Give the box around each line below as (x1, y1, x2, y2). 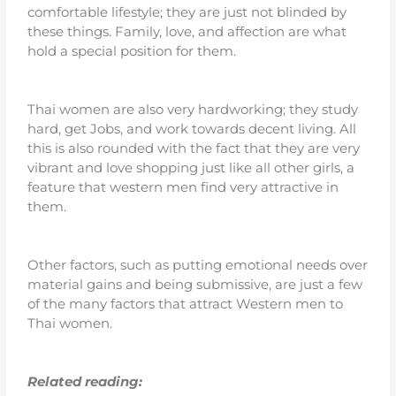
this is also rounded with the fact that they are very (27, 140, 361, 157)
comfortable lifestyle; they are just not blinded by (27, 4, 347, 21)
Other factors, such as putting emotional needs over (27, 256, 369, 274)
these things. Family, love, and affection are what (27, 23, 347, 41)
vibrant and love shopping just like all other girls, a (27, 159, 355, 177)
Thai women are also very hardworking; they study (27, 101, 359, 118)
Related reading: (27, 373, 143, 391)
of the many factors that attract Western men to (27, 295, 344, 313)
